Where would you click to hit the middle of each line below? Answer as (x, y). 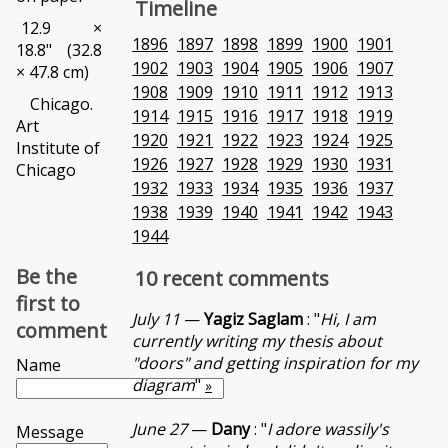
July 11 (156, 319)
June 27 (159, 429)
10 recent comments (232, 278)
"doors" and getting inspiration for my (275, 363)
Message (50, 432)
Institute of (58, 148)
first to (48, 303)
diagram (163, 385)
